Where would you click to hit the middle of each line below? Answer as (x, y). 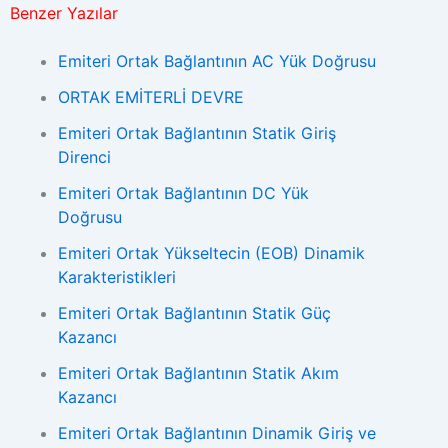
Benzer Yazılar (64, 13)
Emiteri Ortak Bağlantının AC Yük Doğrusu (217, 61)
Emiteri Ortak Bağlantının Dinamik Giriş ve (217, 433)
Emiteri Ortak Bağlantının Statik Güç (194, 313)
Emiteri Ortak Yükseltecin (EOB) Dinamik (211, 253)
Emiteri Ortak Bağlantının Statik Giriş (197, 133)
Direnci (84, 157)
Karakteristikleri (117, 277)
